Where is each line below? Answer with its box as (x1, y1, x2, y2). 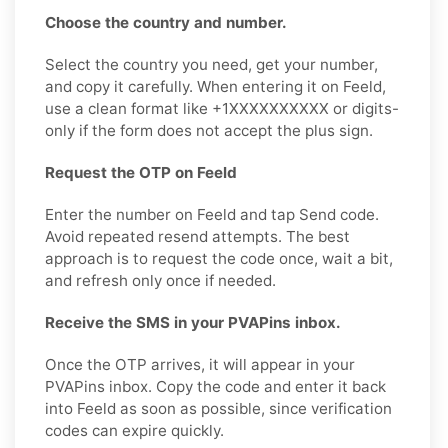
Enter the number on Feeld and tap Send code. (45, 204, 379, 224)
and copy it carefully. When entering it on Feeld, (45, 76, 386, 96)
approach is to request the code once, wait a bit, (45, 248, 393, 268)
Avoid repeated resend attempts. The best (45, 226, 350, 246)
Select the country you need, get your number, (45, 54, 378, 74)
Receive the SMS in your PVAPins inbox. (45, 312, 341, 332)
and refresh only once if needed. (45, 270, 276, 290)
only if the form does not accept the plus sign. (45, 120, 373, 140)
